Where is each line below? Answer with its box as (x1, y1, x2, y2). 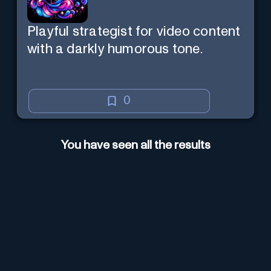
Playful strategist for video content (27, 24, 241, 39)
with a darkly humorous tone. (27, 42, 203, 56)
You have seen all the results (60, 139, 211, 152)
